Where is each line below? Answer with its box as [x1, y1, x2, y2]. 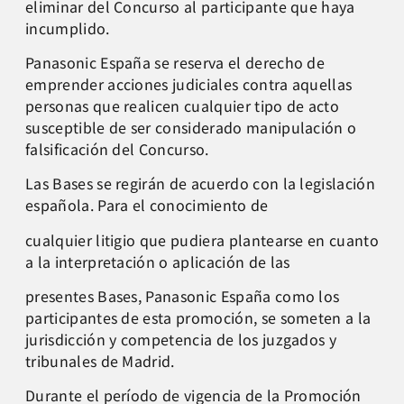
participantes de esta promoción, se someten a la [25, 307, 372, 329]
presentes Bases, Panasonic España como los [25, 285, 340, 308]
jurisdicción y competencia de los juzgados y [25, 328, 337, 351]
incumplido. [25, 16, 110, 39]
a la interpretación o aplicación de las [25, 250, 290, 272]
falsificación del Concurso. [25, 137, 209, 160]
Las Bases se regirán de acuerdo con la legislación [25, 172, 376, 195]
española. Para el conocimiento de [25, 194, 269, 216]
